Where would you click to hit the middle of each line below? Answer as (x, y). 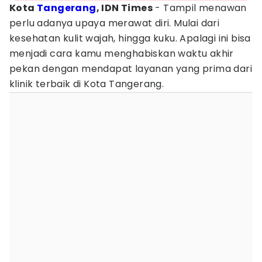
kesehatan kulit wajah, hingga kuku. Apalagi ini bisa (130, 38)
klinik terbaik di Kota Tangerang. (87, 84)
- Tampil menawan (200, 8)
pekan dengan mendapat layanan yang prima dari (131, 69)
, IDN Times (125, 8)
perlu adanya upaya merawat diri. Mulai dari (115, 23)
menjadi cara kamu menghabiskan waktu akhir (122, 54)
